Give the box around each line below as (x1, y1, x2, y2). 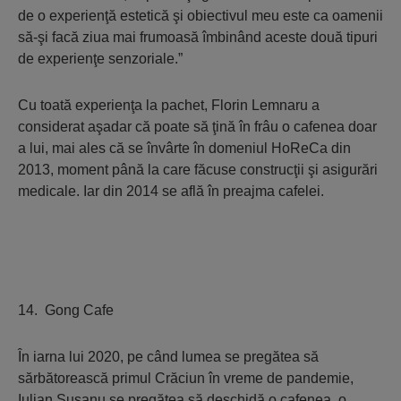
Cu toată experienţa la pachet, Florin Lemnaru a (18, 98, 320, 113)
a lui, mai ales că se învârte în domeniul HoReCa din (18, 141, 351, 156)
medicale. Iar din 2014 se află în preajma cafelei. (18, 183, 324, 199)
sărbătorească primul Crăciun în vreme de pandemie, (18, 371, 354, 386)
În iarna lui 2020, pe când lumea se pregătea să (18, 349, 319, 364)
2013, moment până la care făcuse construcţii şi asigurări (18, 162, 378, 177)
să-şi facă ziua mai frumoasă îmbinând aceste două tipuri (18, 30, 378, 45)
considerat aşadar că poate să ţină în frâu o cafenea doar (18, 119, 377, 134)
